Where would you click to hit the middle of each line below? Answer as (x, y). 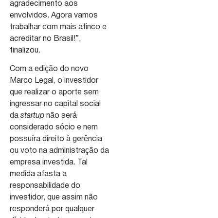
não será (61, 116)
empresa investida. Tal (49, 163)
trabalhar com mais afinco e (58, 27)
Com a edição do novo (49, 69)
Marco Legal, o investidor (54, 81)
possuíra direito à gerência (56, 139)
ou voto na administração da (59, 151)
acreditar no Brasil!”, (45, 39)
